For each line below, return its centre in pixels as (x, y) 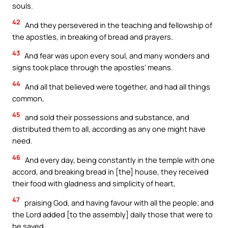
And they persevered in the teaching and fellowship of (118, 25)
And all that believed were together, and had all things (117, 86)
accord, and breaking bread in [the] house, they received (110, 172)
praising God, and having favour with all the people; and (118, 202)
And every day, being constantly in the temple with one (119, 160)
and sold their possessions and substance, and (106, 117)
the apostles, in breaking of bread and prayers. (93, 36)
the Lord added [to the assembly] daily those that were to (112, 214)
